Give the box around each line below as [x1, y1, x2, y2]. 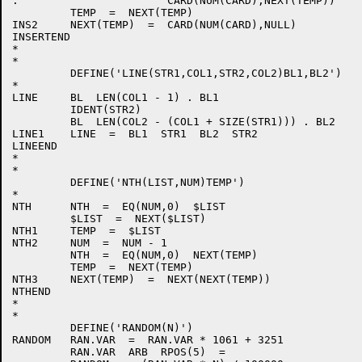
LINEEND [12, 140, 57, 152]
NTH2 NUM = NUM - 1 [12, 237, 167, 249]
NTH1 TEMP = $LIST [12, 225, 161, 237]
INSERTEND [12, 31, 70, 43]
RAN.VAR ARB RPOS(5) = [12, 346, 225, 358]
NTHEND [12, 285, 51, 297]
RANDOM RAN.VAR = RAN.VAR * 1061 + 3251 [12, 334, 284, 346]
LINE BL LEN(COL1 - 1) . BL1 [12, 91, 219, 103]
